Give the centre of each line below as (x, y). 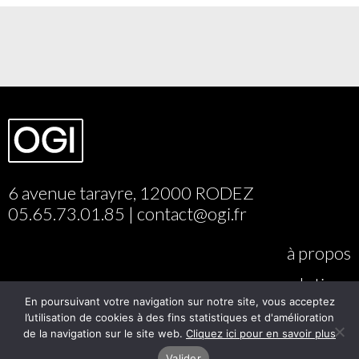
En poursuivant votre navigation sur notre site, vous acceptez (179, 301)
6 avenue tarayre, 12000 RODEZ (131, 193)
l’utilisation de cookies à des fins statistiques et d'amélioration (179, 317)
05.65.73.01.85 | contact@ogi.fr (127, 214)
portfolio (318, 315)
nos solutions (302, 284)
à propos (319, 253)
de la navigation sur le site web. (105, 333)
